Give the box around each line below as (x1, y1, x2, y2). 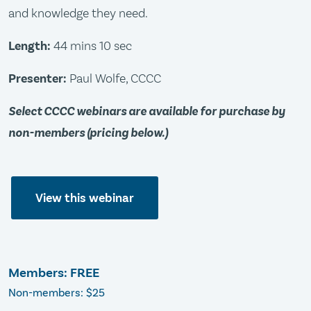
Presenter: (8, 71, 67, 87)
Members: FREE (8, 264, 99, 281)
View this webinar (35, 190, 134, 205)
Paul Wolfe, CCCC (67, 71, 161, 86)
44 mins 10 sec (51, 38, 132, 53)
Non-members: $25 (8, 286, 105, 299)
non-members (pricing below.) (8, 125, 168, 141)
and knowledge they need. (8, 6, 148, 21)
